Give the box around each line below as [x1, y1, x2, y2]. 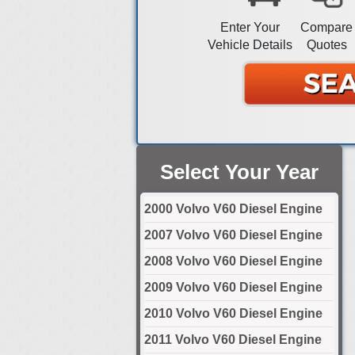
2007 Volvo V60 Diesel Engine [144, 227, 323, 242]
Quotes [306, 38, 347, 52]
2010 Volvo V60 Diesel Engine [144, 306, 323, 320]
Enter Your [219, 21, 280, 35]
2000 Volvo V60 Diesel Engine [144, 201, 323, 216]
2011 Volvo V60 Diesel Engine [144, 332, 322, 346]
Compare [300, 21, 353, 35]
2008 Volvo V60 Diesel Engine [144, 254, 323, 268]
